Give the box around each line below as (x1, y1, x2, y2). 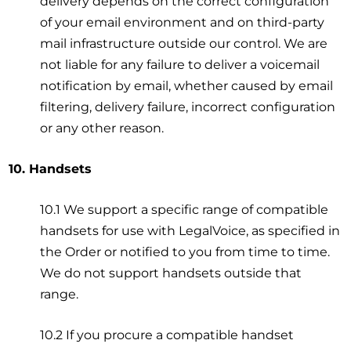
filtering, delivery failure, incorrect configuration (40, 99, 336, 114)
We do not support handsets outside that (40, 265, 302, 280)
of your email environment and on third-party (40, 14, 325, 30)
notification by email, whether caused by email (40, 78, 334, 93)
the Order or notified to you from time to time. (40, 244, 331, 259)
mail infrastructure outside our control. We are (40, 35, 328, 51)
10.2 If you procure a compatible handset (40, 327, 295, 342)
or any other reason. (40, 120, 165, 136)
